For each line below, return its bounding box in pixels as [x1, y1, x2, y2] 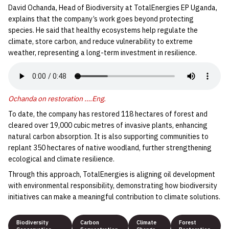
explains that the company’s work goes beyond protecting [8, 14, 194, 24]
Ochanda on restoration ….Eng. [8, 94, 106, 103]
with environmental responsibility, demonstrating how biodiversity [8, 180, 217, 190]
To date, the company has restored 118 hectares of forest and [8, 109, 208, 119]
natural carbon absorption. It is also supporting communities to [8, 131, 209, 141]
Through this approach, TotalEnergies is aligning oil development [8, 169, 215, 179]
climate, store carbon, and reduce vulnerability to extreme [8, 36, 193, 46]
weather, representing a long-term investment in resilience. [8, 48, 197, 57]
